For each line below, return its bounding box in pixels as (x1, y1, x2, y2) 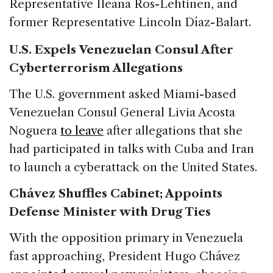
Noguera (9, 123, 60, 138)
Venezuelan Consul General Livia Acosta (9, 105, 235, 119)
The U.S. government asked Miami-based (9, 87, 236, 101)
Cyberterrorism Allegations (9, 60, 183, 75)
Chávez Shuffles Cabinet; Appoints (9, 186, 222, 200)
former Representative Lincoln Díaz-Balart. (9, 15, 254, 29)
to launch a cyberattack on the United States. (9, 160, 257, 174)
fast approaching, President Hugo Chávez (9, 249, 240, 263)
